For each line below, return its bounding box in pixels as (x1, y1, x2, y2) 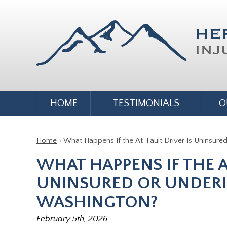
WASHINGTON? (36, 193, 158, 212)
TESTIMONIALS (112, 98, 179, 109)
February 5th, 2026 (36, 214, 108, 223)
